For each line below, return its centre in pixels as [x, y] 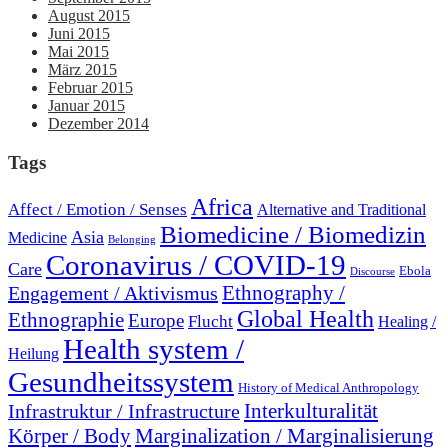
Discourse [372, 271]
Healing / [407, 321]
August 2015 [89, 16]
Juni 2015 [79, 34]
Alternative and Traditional [341, 209]
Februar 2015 [90, 88]
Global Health [305, 318]
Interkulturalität [311, 410]
